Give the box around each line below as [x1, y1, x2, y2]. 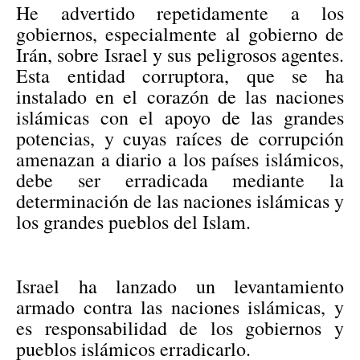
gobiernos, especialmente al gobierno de [16, 20, 344, 47]
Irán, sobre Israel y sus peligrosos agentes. [16, 41, 344, 67]
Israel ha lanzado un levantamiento [16, 272, 344, 299]
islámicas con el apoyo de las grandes [16, 104, 344, 130]
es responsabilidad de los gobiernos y [16, 314, 344, 341]
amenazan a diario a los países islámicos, [16, 145, 344, 172]
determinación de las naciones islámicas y [16, 187, 344, 214]
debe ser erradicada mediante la [16, 166, 344, 193]
